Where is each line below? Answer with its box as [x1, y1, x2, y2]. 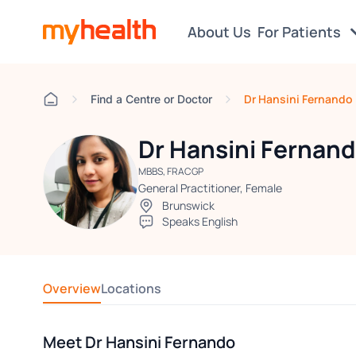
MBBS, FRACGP [137, 164, 203, 178]
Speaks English [161, 214, 238, 229]
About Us [187, 22, 251, 41]
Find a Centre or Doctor [90, 91, 212, 106]
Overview [42, 280, 101, 297]
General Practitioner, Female [137, 180, 282, 195]
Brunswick [161, 198, 215, 213]
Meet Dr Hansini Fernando [42, 331, 235, 353]
